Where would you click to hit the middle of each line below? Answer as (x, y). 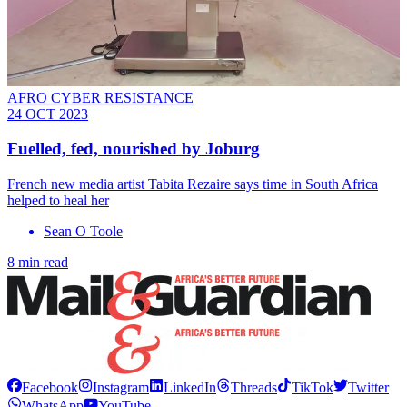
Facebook (50, 388)
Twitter (368, 388)
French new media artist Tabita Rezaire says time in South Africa (193, 184)
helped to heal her (58, 201)
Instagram (121, 388)
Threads (254, 388)
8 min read (38, 263)
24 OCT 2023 (48, 114)
